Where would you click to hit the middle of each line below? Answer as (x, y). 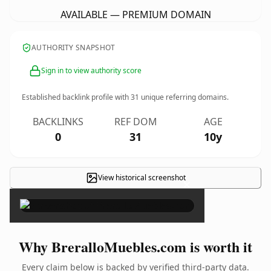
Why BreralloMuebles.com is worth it (135, 247)
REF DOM (135, 122)
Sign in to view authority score (91, 70)
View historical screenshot (142, 178)
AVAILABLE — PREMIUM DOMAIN (135, 15)
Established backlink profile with (76, 97)
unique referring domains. (184, 97)
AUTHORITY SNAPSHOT (73, 47)
